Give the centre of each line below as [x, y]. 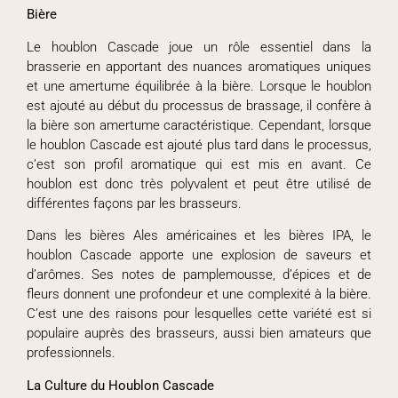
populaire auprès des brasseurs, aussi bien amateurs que [199, 334]
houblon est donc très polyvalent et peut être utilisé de [199, 183]
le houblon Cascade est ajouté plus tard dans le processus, [199, 144]
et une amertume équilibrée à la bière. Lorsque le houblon [199, 86]
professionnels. [71, 353]
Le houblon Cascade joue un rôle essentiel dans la [199, 47]
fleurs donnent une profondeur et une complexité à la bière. [199, 295]
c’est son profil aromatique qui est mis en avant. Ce [199, 164]
